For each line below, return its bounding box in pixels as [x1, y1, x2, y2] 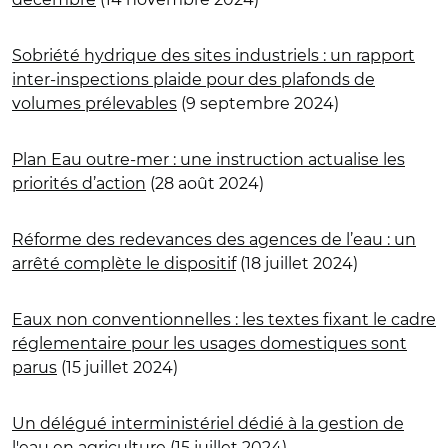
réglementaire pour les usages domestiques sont [12, 333, 407, 353]
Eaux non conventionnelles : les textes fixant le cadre [12, 309, 436, 329]
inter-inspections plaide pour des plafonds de [12, 69, 375, 89]
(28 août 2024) [146, 173, 264, 193]
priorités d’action [12, 173, 146, 193]
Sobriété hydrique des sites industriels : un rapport [12, 45, 415, 65]
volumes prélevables [12, 93, 177, 113]
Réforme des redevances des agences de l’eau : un [12, 229, 416, 249]
